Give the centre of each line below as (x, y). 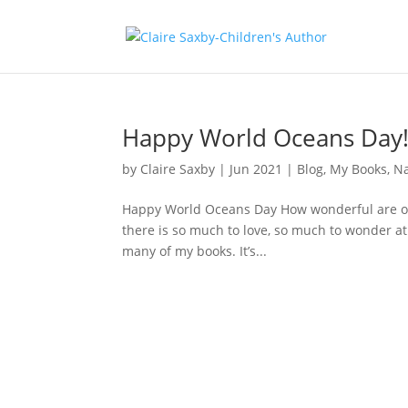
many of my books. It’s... (195, 251)
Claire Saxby (178, 169)
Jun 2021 (256, 169)
